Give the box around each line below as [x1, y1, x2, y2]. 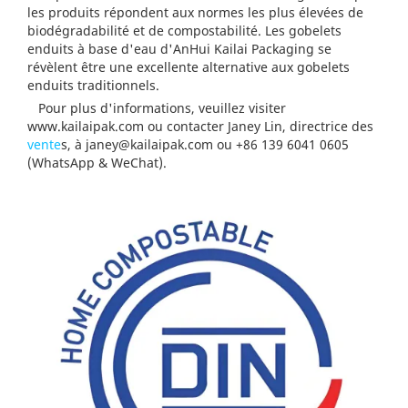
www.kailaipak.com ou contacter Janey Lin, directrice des [27, 117, 373, 136]
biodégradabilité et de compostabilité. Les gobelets [27, 22, 342, 40]
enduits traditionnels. [27, 76, 159, 95]
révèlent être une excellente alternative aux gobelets [27, 58, 350, 76]
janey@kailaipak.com [86, 136, 213, 154]
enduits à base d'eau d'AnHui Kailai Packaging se [27, 40, 331, 58]
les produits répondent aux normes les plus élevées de [27, 4, 363, 22]
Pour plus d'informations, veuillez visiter [27, 99, 286, 117]
